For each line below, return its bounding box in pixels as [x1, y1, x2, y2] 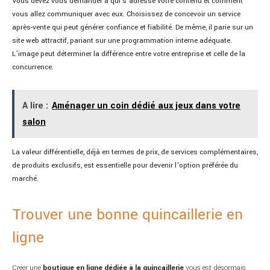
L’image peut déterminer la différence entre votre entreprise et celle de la [12, 48, 245, 59]
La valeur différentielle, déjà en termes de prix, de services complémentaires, [12, 146, 258, 157]
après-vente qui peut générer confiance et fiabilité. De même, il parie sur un [12, 22, 253, 33]
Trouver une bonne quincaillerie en [12, 204, 243, 225]
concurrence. [12, 61, 54, 72]
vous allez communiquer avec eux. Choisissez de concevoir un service [12, 8, 240, 19]
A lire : [22, 99, 48, 112]
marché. [12, 173, 39, 184]
